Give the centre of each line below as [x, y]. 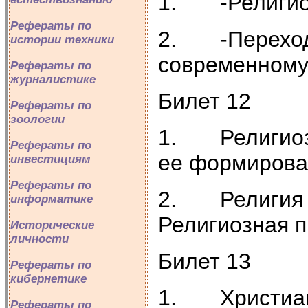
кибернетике [48, 279]
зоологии [37, 119]
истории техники [62, 40]
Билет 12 [205, 101]
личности [40, 239]
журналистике [53, 79]
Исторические [52, 225]
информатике [52, 199]
